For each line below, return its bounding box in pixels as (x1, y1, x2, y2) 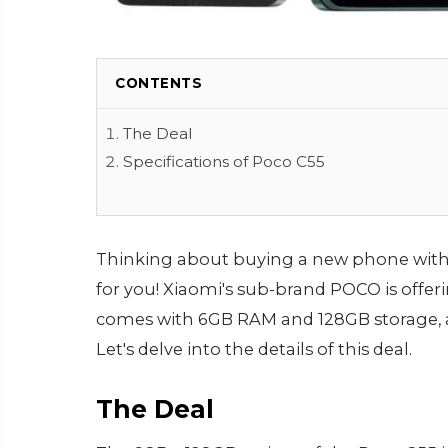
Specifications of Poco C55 (123, 152, 325, 171)
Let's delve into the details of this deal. (96, 339, 412, 359)
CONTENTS (115, 75, 202, 91)
